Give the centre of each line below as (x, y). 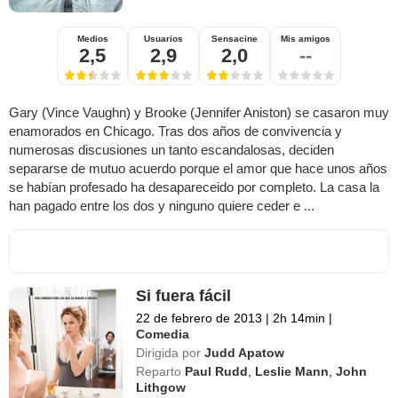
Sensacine (235, 39)
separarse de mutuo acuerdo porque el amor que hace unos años (198, 169)
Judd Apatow (245, 353)
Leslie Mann (292, 372)
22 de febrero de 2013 (199, 318)
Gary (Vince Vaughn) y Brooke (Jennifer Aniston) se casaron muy (199, 113)
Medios (92, 39)
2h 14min (299, 318)
